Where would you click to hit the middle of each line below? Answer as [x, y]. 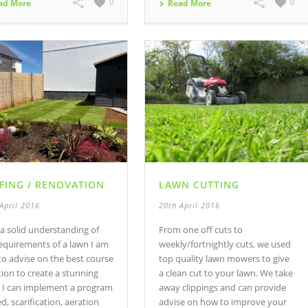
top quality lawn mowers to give [224, 259]
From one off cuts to [201, 230]
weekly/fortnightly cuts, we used [225, 244]
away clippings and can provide [223, 288]
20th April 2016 [190, 206]
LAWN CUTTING [199, 185]
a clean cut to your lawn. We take [226, 273]
